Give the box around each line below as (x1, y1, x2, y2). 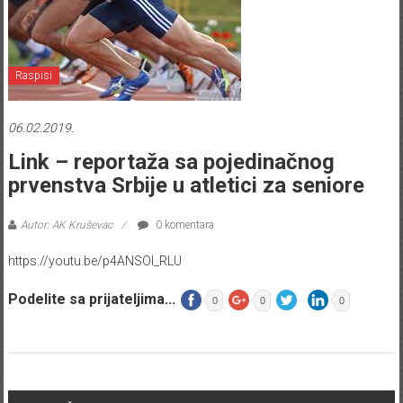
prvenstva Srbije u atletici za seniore (7, 173, 364, 199)
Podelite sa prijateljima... (7, 291, 175, 309)
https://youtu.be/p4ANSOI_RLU (7, 254, 182, 269)
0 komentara (152, 219, 214, 232)
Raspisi (14, 69, 52, 83)
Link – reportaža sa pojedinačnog (7, 149, 335, 175)
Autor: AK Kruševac (20, 219, 112, 232)
